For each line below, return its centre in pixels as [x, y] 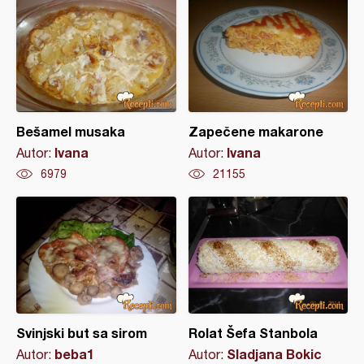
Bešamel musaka [71, 132]
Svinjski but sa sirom [82, 333]
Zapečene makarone [256, 132]
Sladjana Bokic [274, 354]
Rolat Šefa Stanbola [253, 333]
